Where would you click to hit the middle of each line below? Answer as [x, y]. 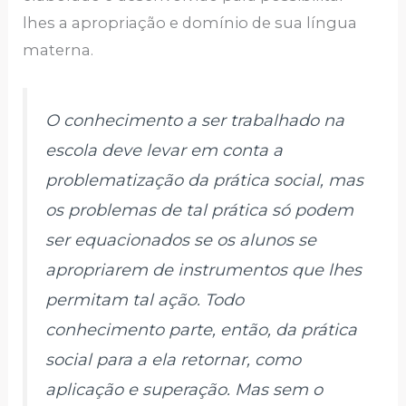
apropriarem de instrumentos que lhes [204, 270]
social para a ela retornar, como [174, 359]
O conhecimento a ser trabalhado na [195, 120]
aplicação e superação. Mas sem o [184, 389]
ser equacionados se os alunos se [181, 240]
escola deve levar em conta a [164, 150]
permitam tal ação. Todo [145, 300]
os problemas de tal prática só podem [200, 210]
